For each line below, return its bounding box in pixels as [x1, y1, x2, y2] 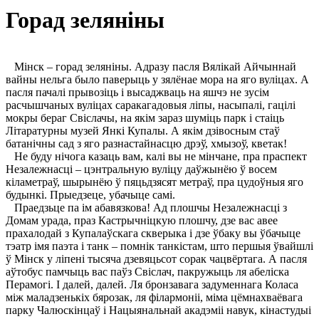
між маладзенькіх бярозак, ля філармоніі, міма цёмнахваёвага [6, 291, 303, 303]
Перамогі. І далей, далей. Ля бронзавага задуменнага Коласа [6, 278, 298, 291]
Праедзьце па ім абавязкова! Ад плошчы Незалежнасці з [6, 201, 287, 214]
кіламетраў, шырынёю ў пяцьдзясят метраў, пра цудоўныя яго [6, 175, 303, 188]
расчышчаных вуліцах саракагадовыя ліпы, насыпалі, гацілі [6, 98, 296, 111]
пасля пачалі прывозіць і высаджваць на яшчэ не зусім [6, 85, 269, 98]
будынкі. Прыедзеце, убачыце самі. [6, 188, 175, 201]
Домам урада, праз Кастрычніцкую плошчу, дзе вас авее [6, 214, 278, 226]
